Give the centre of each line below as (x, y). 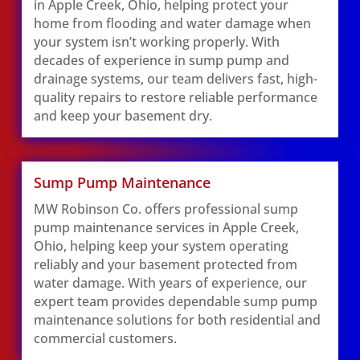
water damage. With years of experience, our (170, 283)
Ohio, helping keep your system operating (161, 246)
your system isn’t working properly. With (156, 42)
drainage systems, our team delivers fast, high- (175, 79)
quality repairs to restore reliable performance (175, 97)
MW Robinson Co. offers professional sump (166, 209)
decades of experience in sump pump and (161, 60)
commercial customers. (105, 338)
